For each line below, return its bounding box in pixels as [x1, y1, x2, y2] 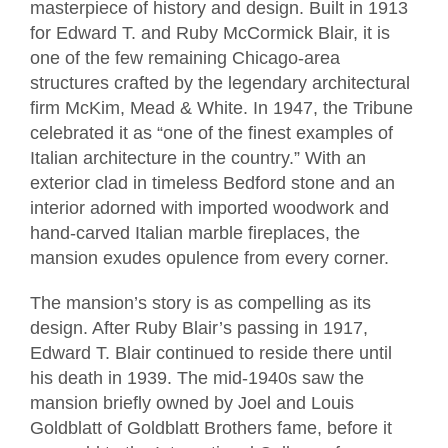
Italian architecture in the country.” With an [30, 147, 366, 168]
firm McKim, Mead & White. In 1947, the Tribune [30, 97, 413, 118]
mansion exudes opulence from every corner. [30, 247, 389, 268]
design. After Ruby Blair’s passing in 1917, [30, 317, 368, 338]
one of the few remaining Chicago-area [30, 47, 340, 68]
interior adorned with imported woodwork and [30, 197, 389, 218]
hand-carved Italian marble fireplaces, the [30, 222, 360, 243]
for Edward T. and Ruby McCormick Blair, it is [30, 22, 390, 43]
